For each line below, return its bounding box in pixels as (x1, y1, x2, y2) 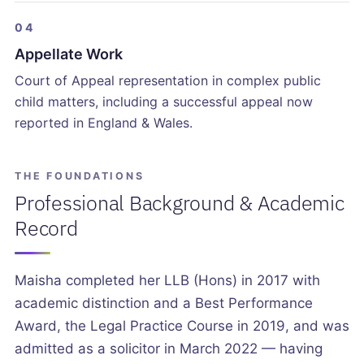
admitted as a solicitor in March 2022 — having (15, 340, 323, 357)
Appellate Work (15, 45, 123, 63)
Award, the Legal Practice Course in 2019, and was (15, 318, 349, 335)
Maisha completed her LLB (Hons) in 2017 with (15, 272, 320, 289)
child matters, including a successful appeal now (15, 93, 313, 110)
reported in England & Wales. (15, 115, 193, 132)
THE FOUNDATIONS (15, 170, 145, 183)
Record (15, 214, 78, 242)
